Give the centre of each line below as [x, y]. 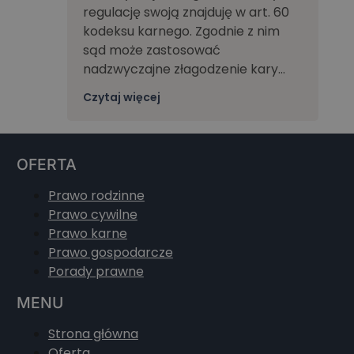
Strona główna [93, 334]
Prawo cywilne [92, 215]
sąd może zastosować [151, 51]
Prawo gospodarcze [110, 253]
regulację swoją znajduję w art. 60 [186, 13]
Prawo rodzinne [96, 196]
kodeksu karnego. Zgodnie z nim [181, 32]
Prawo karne [87, 234]
